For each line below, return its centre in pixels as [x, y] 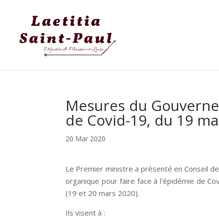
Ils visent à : [86, 212]
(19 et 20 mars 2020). [103, 193]
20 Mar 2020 [86, 139]
